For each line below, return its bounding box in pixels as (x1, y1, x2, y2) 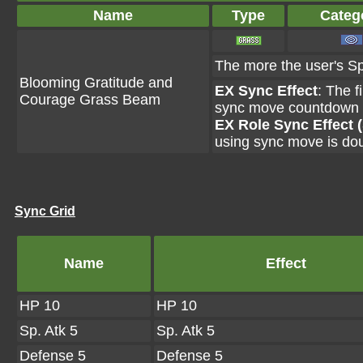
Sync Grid (15, 204, 75, 218)
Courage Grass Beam (19, 92, 160, 108)
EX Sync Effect (215, 83, 318, 99)
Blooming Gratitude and (19, 75, 173, 91)
